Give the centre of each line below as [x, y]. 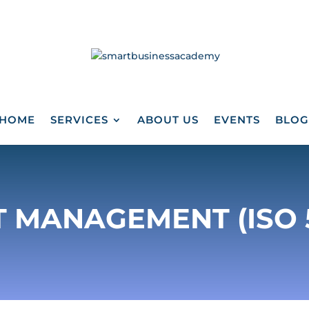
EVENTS [237, 120]
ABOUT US [168, 120]
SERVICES [79, 120]
